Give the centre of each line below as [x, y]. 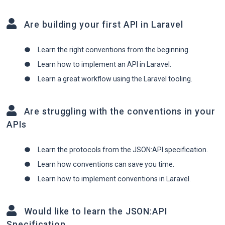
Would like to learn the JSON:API [94, 212]
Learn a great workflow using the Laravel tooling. [115, 79]
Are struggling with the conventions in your [118, 112]
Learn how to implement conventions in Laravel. [114, 179]
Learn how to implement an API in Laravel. [104, 64]
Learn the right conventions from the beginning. [114, 49]
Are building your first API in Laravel [102, 24]
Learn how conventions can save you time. [106, 164]
